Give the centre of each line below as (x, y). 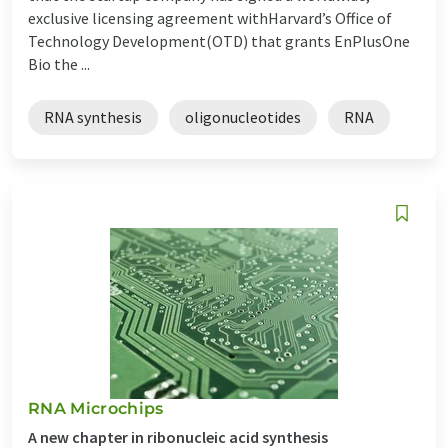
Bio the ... (59, 63)
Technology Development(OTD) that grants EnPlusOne (219, 40)
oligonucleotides (243, 116)
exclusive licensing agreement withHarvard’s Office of (210, 17)
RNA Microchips (96, 408)
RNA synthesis (93, 116)
